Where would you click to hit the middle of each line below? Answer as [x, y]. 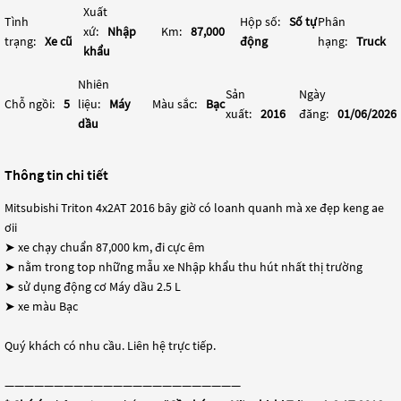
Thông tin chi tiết [56, 175]
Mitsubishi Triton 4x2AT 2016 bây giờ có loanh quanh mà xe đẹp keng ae [194, 208]
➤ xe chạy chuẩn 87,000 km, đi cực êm [105, 247]
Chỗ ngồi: [30, 104]
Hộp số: [260, 21]
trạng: [20, 41]
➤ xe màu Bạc [41, 306]
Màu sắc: [174, 104]
